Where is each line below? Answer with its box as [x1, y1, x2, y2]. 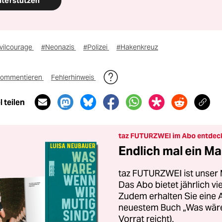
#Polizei [83, 43, 109, 52]
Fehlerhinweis [51, 73, 96, 82]
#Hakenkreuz [116, 43, 158, 52]
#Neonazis [41, 43, 76, 52]
